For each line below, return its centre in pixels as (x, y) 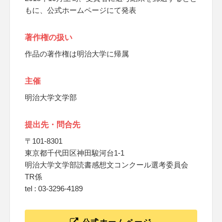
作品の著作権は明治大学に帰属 (77, 54)
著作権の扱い (49, 37)
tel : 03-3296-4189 (54, 189)
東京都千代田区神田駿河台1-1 (75, 153)
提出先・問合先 (53, 125)
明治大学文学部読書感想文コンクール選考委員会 (107, 165)
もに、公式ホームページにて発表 (81, 10)
